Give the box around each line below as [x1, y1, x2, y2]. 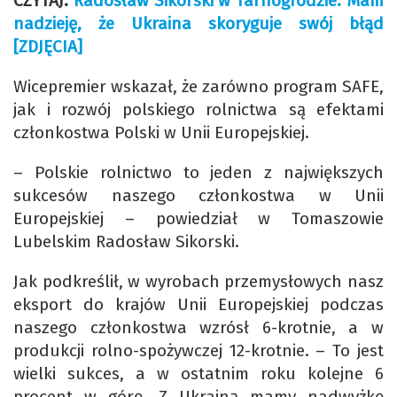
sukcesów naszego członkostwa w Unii [13, 185, 384, 206]
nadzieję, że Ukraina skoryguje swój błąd [13, 13, 384, 35]
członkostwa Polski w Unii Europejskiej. [13, 122, 309, 144]
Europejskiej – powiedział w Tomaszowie [13, 208, 384, 230]
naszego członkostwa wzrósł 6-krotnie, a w [13, 317, 384, 339]
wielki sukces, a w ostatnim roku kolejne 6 [13, 363, 384, 385]
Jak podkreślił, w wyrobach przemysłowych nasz [13, 271, 384, 292]
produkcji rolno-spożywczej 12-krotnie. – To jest [13, 340, 384, 362]
